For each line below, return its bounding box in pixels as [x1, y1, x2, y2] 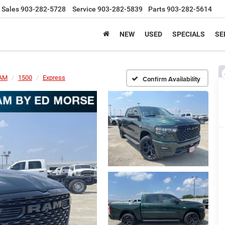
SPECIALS [172, 30, 205, 39]
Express [43, 74, 65, 81]
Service [72, 5, 96, 14]
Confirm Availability [143, 74, 201, 84]
